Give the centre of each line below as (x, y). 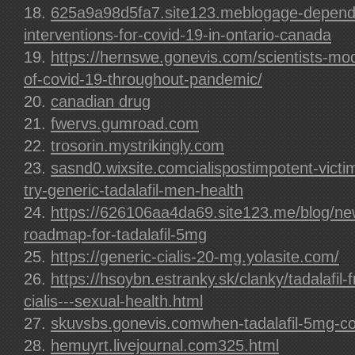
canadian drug (101, 101)
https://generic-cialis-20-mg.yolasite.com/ (195, 257)
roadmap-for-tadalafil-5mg (115, 235)
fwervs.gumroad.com (125, 124)
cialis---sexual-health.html (113, 301)
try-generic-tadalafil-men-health (134, 190)
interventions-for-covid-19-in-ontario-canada (177, 35)
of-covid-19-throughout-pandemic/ (143, 79)
